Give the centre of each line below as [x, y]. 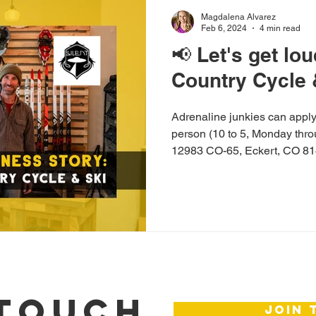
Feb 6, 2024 [224, 28]
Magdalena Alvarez [238, 17]
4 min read [280, 28]
